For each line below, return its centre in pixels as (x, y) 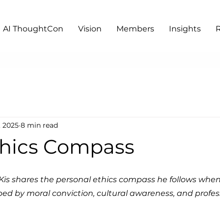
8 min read (39, 125)
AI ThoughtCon (33, 29)
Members (135, 29)
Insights (185, 29)
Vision (90, 29)
